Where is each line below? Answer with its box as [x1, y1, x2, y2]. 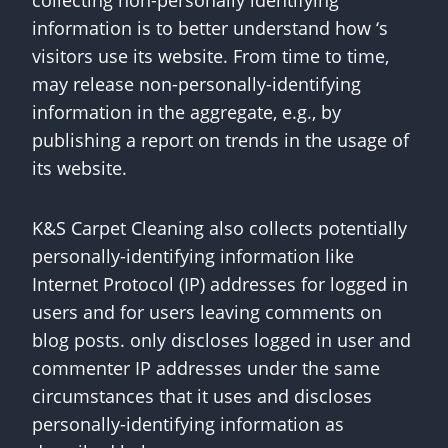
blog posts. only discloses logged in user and [32, 328, 411, 352]
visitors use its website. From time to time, [32, 44, 389, 68]
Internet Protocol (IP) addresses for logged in [32, 272, 408, 296]
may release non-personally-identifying [32, 72, 361, 96]
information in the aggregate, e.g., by [32, 100, 341, 124]
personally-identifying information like [32, 244, 354, 268]
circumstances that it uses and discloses [32, 384, 372, 408]
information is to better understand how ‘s [32, 16, 388, 40]
